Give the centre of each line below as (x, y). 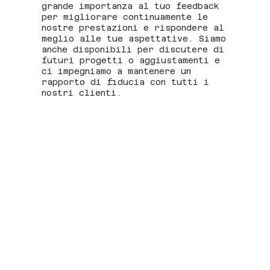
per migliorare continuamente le (125, 17)
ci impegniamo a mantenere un (117, 71)
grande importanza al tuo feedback (131, 6)
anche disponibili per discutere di (133, 50)
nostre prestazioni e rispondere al (133, 28)
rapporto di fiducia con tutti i (126, 82)
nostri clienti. (82, 93)
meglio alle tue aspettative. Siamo (134, 39)
